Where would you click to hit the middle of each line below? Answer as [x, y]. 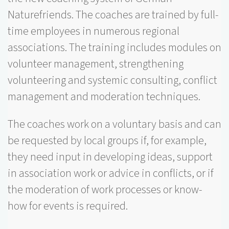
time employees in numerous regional [94, 31]
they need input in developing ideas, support [110, 157]
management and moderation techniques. [104, 96]
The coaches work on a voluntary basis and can [114, 124]
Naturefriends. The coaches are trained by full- [113, 15]
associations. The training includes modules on [114, 47]
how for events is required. [68, 206]
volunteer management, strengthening [96, 64]
